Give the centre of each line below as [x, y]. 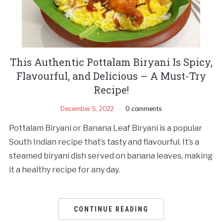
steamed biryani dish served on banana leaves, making [111, 156]
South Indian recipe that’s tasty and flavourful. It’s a [104, 142]
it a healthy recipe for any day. [64, 169]
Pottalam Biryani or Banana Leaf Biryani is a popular [105, 128]
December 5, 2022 [87, 109]
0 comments [143, 109]
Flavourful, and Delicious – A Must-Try [111, 76]
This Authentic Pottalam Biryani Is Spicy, [111, 62]
